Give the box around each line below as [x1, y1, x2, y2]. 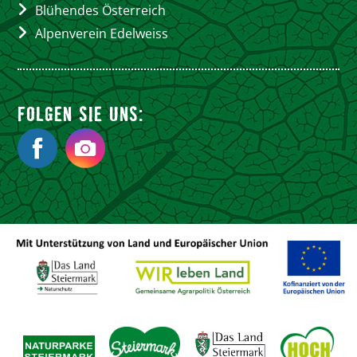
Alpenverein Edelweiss [35, 25, 169, 43]
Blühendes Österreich [35, 2, 167, 20]
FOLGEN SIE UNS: [18, 100, 144, 127]
